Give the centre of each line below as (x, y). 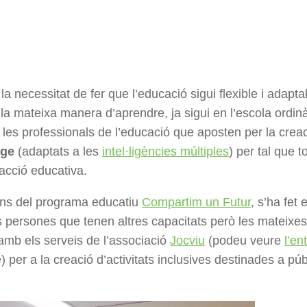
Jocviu (187, 241)
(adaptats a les (58, 152)
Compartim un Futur (196, 202)
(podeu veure (245, 241)
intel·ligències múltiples (165, 152)
